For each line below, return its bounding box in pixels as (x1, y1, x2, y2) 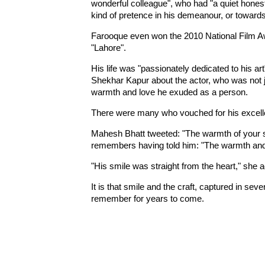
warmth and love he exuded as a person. (91, 87, 248, 97)
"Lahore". (91, 43, 126, 53)
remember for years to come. (91, 193, 204, 203)
